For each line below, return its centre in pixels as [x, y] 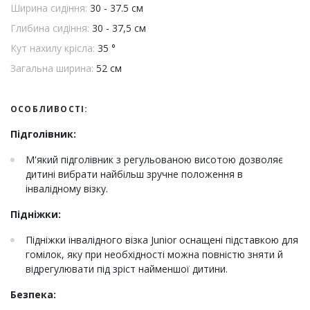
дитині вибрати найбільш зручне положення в [134, 174]
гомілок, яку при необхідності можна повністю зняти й [154, 255]
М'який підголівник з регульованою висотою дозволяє [154, 160]
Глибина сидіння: [51, 28]
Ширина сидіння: [50, 8]
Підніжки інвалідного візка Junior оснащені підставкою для [162, 240]
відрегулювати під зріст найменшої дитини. [127, 269]
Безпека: [33, 295]
